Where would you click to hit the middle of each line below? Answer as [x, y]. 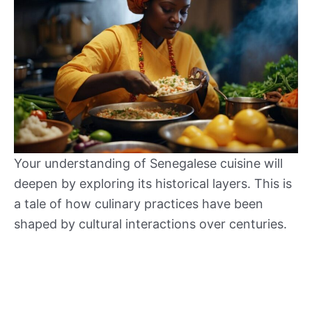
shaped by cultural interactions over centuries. [150, 224]
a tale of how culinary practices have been [139, 204]
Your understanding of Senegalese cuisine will [148, 164]
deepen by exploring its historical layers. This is [153, 184]
